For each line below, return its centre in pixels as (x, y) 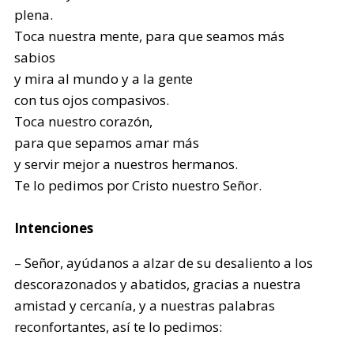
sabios (35, 57)
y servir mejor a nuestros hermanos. (126, 164)
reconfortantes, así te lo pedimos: (119, 327)
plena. (34, 15)
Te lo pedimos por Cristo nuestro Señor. (138, 185)
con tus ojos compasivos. (92, 100)
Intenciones (54, 228)
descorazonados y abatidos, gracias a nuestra (158, 284)
